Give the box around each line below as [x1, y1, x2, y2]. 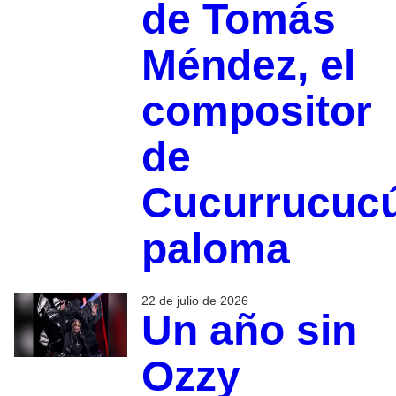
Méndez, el [141, 42, 355, 89]
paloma [141, 225, 290, 273]
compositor [141, 88, 372, 135]
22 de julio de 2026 [141, 293, 248, 308]
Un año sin [141, 307, 357, 354]
